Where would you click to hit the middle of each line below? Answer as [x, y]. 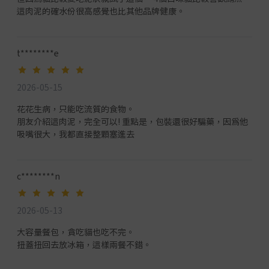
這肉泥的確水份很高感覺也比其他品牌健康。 [101, 11]
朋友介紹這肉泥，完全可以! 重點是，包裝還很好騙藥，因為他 [132, 121]
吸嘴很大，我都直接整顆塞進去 [76, 134]
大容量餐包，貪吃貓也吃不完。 [76, 231]
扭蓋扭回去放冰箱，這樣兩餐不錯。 [84, 244]
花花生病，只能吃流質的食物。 [76, 108]
